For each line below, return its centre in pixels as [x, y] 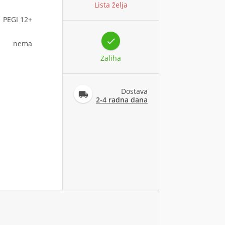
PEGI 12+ [18, 19]
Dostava [134, 91]
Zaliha [111, 58]
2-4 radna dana [122, 99]
